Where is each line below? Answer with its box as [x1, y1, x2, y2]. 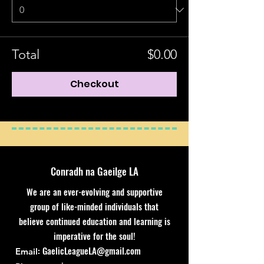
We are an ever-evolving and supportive [26, 185, 163, 198]
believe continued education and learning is [18, 214, 170, 227]
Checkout [70, 77, 119, 91]
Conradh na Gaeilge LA [50, 164, 138, 179]
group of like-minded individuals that [30, 200, 159, 213]
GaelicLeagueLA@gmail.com [42, 244, 141, 257]
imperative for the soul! [53, 229, 136, 242]
